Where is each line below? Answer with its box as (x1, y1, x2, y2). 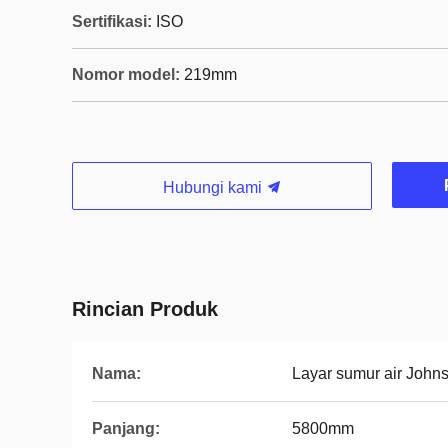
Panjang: (92, 420, 160, 437)
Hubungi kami (162, 179, 266, 196)
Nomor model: (72, 66, 180, 83)
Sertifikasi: (72, 13, 152, 30)
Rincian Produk (72, 298, 218, 320)
